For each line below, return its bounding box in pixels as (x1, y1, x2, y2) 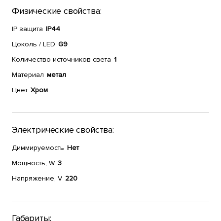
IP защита (12, 25, 43, 33)
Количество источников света (12, 55, 111, 64)
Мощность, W (12, 159, 55, 167)
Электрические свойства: (12, 124, 114, 135)
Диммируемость (12, 144, 64, 152)
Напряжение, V (12, 174, 62, 183)
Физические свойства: (12, 5, 102, 16)
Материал (12, 71, 44, 79)
